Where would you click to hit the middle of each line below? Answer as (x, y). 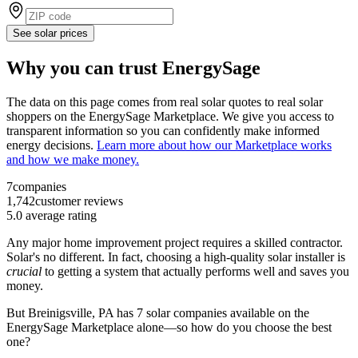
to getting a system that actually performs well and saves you (197, 271)
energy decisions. (52, 145)
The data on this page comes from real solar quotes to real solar (165, 101)
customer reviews (79, 201)
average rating (60, 215)
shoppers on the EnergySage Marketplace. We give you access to (170, 116)
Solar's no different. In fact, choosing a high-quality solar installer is (176, 257)
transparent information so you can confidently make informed (163, 130)
